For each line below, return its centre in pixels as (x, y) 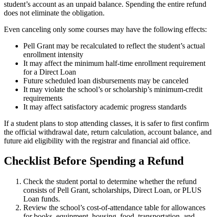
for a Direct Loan (50, 72)
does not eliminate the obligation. (54, 13)
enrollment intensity (53, 54)
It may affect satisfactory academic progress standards (105, 107)
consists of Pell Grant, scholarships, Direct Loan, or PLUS (112, 190)
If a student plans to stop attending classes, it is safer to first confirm (106, 123)
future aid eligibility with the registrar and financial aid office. (97, 140)
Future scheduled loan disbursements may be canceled (106, 80)
